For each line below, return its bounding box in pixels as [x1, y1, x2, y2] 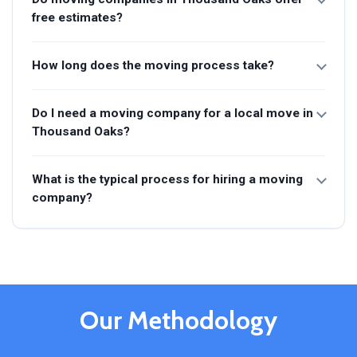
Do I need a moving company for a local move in [32, 105, 313, 120]
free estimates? [32, 10, 123, 25]
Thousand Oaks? [32, 124, 130, 139]
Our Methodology [80, 304, 277, 335]
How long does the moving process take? [32, 57, 274, 73]
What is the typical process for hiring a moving [32, 171, 303, 186]
